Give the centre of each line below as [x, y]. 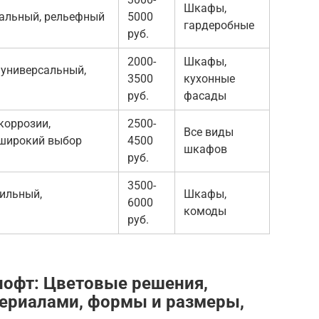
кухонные [209, 78]
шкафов [205, 149]
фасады [205, 95]
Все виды [209, 132]
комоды [205, 211]
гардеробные [219, 25]
